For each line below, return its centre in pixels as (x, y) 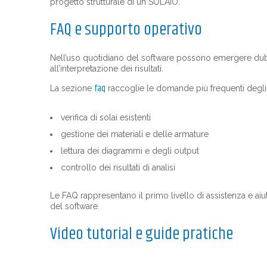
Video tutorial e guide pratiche (142, 234)
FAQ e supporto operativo (126, 30)
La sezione (72, 88)
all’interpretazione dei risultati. (107, 69)
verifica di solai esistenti (106, 117)
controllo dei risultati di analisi (118, 167)
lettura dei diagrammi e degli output (130, 151)
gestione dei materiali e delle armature (135, 134)
